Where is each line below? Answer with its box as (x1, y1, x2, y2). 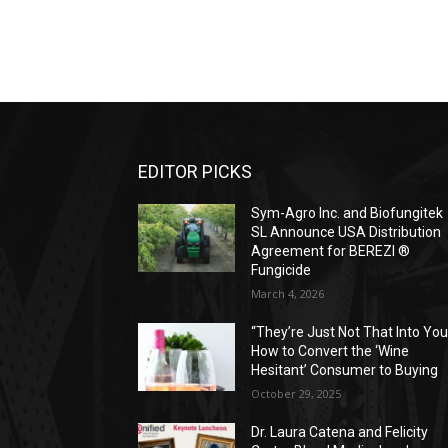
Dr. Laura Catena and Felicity (251, 424, 429, 441)
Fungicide (251, 262, 312, 279)
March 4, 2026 (251, 286, 325, 302)
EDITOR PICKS (138, 161, 252, 183)
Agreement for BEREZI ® (251, 243, 411, 260)
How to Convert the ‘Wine (251, 343, 410, 360)
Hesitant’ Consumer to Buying (251, 362, 439, 379)
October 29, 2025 (251, 386, 342, 402)
